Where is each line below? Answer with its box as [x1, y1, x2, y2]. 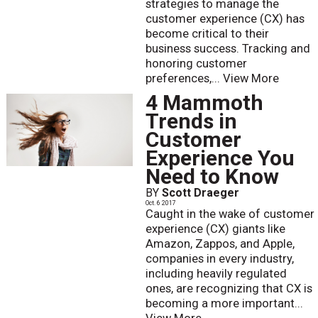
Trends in [145, 109, 237, 134]
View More [222, 71, 279, 85]
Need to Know [145, 164, 279, 190]
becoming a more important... [145, 297, 303, 311]
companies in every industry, [145, 252, 294, 266]
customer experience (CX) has [145, 11, 305, 26]
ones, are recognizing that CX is [145, 282, 312, 296]
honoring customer [145, 56, 247, 70]
